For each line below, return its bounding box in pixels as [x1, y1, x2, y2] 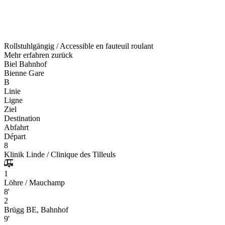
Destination [4, 114, 40, 123]
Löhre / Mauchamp [4, 178, 65, 187]
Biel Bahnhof [4, 60, 47, 69]
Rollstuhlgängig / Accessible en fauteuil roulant [4, 42, 153, 51]
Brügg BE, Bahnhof [4, 205, 68, 214]
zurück [51, 51, 73, 60]
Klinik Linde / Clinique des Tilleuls [4, 150, 116, 159]
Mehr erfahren [4, 51, 51, 60]
